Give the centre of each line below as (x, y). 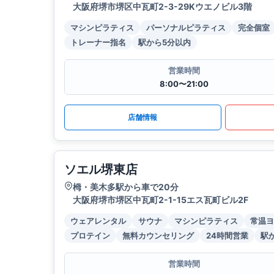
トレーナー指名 (98, 43)
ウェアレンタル (98, 221)
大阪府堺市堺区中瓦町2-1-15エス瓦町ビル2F (161, 200)
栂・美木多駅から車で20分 (126, 187)
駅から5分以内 (165, 43)
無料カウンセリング (158, 236)
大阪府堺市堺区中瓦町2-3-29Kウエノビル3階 (162, 7)
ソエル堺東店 (101, 170)
